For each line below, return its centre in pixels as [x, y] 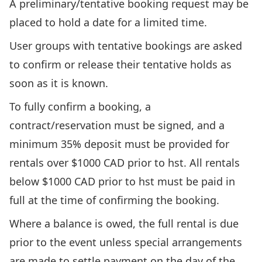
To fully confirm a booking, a [80, 106]
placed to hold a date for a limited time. [108, 22]
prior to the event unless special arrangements [126, 242]
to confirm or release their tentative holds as [120, 64]
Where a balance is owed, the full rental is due [124, 223]
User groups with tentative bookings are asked [126, 46]
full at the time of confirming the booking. [114, 200]
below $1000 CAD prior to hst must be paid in [122, 181]
